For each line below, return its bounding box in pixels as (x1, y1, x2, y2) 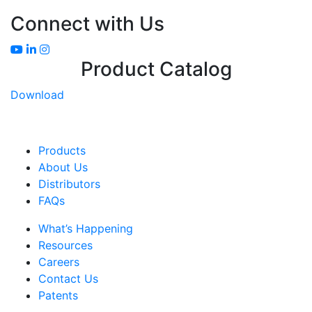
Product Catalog (80, 56, 232, 81)
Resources (38, 237, 93, 252)
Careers (38, 254, 79, 269)
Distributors (38, 176, 100, 191)
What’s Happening (38, 221, 133, 235)
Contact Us (38, 271, 98, 286)
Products (38, 143, 86, 157)
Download (10, 87, 64, 102)
